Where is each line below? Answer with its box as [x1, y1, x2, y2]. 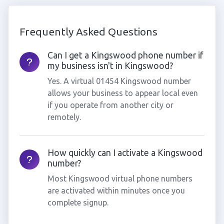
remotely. [47, 112, 81, 121]
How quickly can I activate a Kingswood [47, 148, 202, 157]
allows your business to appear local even [47, 88, 198, 97]
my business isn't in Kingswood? [47, 61, 173, 70]
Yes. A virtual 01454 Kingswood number [47, 76, 191, 85]
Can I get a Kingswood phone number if [47, 50, 203, 60]
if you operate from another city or [47, 100, 173, 109]
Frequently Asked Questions [19, 25, 157, 37]
